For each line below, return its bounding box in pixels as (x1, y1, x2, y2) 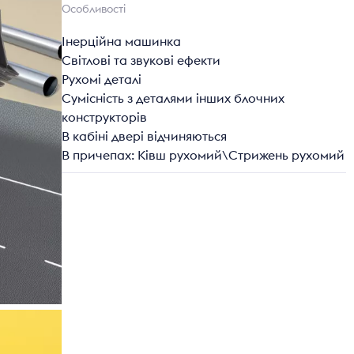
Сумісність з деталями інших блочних (62, 92, 284, 105)
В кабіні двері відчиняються (62, 130, 227, 143)
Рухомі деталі (62, 73, 141, 86)
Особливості (62, 4, 126, 15)
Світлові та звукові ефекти (62, 55, 220, 67)
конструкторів (62, 111, 147, 124)
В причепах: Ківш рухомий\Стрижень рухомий (62, 149, 345, 162)
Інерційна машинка (62, 36, 181, 48)
